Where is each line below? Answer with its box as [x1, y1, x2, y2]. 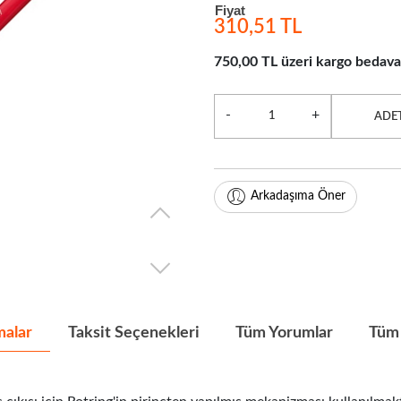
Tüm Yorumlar [235, 325, 333, 341]
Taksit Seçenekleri [67, 325, 200, 341]
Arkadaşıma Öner [251, 190, 346, 202]
